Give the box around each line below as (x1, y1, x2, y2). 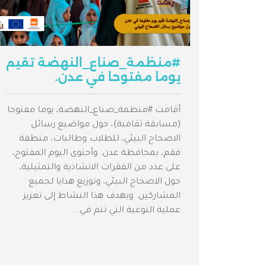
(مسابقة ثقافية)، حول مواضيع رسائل (31, 120, 181, 131)
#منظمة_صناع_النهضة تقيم (6, 55, 181, 70)
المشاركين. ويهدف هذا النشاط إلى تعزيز (23, 192, 181, 202)
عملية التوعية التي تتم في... (73, 206, 181, 216)
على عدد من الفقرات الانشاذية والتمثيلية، (19, 163, 181, 173)
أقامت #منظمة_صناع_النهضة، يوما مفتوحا (7, 106, 181, 116)
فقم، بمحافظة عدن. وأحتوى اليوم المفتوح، (13, 149, 181, 159)
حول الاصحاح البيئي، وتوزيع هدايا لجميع (29, 178, 181, 188)
